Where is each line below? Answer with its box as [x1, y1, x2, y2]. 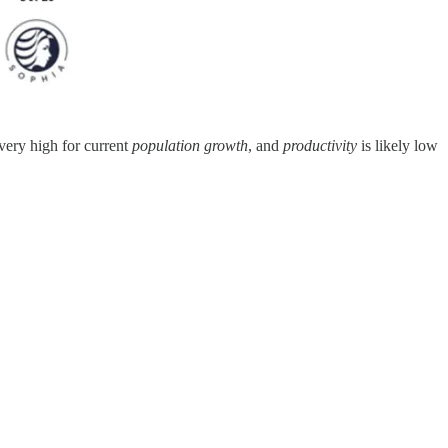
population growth [132, 136, 248, 154]
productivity [283, 136, 357, 154]
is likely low [357, 136, 438, 154]
